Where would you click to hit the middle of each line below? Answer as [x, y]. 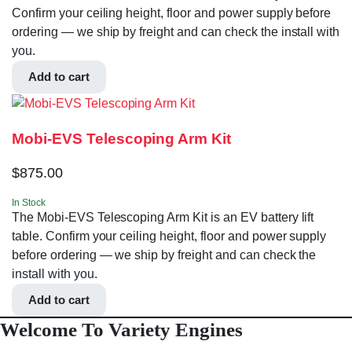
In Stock [29, 202]
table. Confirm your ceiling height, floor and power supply [169, 236]
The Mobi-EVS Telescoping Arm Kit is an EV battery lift [163, 217]
